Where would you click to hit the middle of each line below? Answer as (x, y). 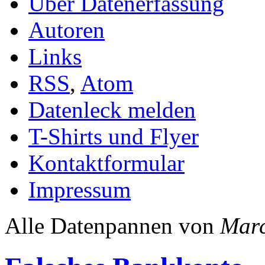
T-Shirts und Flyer (114, 136)
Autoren (67, 30)
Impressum (80, 189)
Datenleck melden (112, 109)
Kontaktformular (106, 163)
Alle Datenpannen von (112, 225)
